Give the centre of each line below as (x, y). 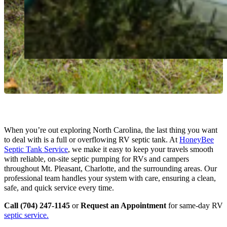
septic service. (26, 216)
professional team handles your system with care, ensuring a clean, (110, 178)
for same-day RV (195, 206)
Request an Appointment (123, 206)
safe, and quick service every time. (59, 188)
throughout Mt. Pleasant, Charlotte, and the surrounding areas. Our (110, 168)
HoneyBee (197, 140)
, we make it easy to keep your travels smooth (141, 149)
